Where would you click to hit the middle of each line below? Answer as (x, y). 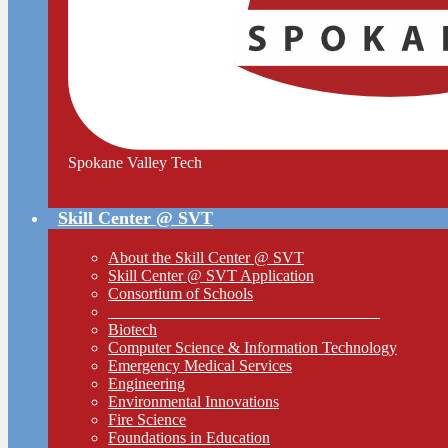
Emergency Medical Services (200, 365)
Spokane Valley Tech (135, 162)
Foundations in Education (189, 437)
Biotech (132, 329)
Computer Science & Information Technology (252, 347)
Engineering (146, 383)
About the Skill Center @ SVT (206, 257)
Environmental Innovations (193, 401)
